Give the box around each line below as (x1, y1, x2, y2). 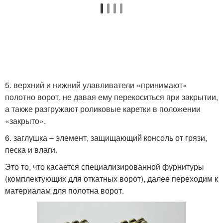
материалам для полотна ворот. (5, 185, 124, 197)
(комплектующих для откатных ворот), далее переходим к (5, 173, 218, 185)
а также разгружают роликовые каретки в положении (5, 103, 201, 115)
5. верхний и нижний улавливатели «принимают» (5, 79, 187, 91)
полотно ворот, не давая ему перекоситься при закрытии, (5, 91, 218, 103)
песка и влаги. (5, 144, 57, 156)
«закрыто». (5, 115, 46, 127)
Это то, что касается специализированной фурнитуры (5, 161, 204, 173)
